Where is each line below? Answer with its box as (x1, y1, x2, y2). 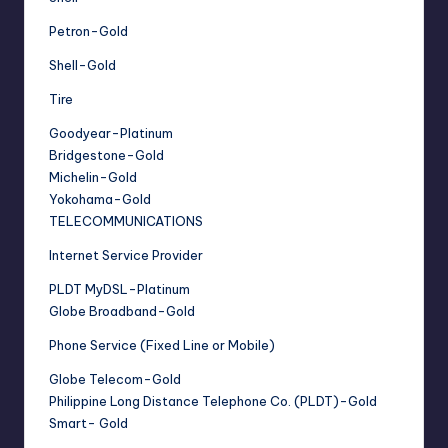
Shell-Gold (49, 57, 116, 74)
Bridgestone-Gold (49, 147, 164, 164)
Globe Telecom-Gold (49, 371, 181, 388)
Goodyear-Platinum (49, 125, 173, 142)
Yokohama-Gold (49, 191, 151, 208)
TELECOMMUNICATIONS (49, 213, 203, 230)
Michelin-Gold (49, 169, 137, 186)
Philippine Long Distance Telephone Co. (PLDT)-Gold (49, 393, 377, 410)
